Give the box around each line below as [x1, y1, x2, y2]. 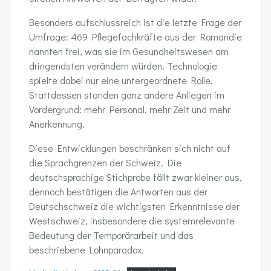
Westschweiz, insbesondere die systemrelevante [29, 214, 235, 227]
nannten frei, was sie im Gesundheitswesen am [29, 45, 229, 57]
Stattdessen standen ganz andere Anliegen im [29, 88, 224, 101]
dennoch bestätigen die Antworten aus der [29, 185, 207, 198]
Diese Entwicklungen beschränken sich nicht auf [29, 142, 230, 154]
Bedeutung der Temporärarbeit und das [29, 229, 194, 241]
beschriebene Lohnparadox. [29, 243, 144, 256]
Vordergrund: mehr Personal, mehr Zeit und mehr [29, 103, 230, 116]
